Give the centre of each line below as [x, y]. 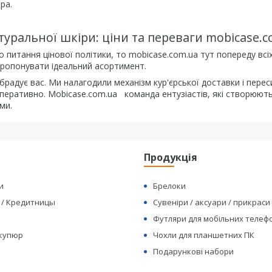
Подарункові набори [194, 251]
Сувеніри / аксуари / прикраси [212, 202]
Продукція [171, 157]
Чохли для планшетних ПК [204, 235]
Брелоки [170, 186]
